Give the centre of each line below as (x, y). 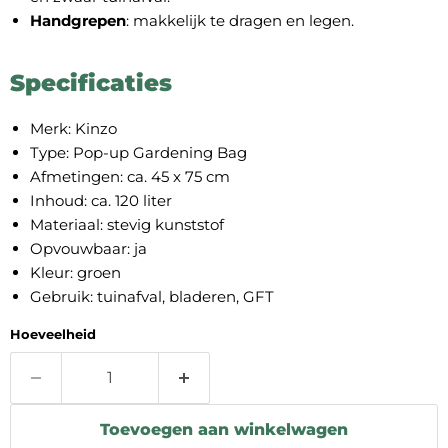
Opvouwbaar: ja (88, 248)
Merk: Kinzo (73, 128)
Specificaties (91, 83)
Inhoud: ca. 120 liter (101, 200)
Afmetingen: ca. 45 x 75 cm (130, 176)
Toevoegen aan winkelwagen (224, 429)
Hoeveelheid (53, 334)
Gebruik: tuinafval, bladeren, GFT (152, 296)
